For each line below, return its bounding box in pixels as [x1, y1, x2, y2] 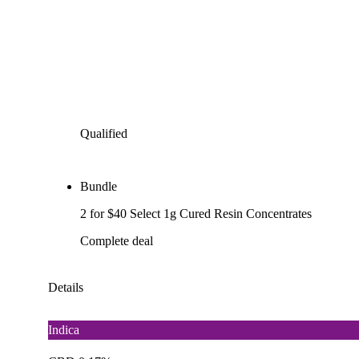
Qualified [80, 126, 127, 140]
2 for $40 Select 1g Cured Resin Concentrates [80, 206, 312, 220]
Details [48, 280, 83, 294]
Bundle [80, 179, 117, 193]
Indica [48, 322, 79, 337]
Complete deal [80, 233, 153, 248]
